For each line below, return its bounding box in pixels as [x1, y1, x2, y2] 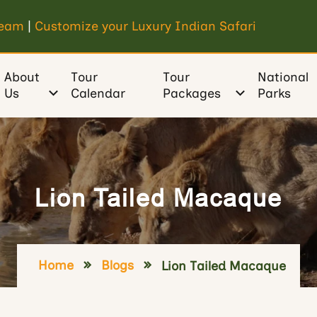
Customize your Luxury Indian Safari [35, 18, 256, 34]
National [257, 69, 309, 85]
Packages [162, 86, 221, 101]
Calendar [71, 86, 126, 101]
